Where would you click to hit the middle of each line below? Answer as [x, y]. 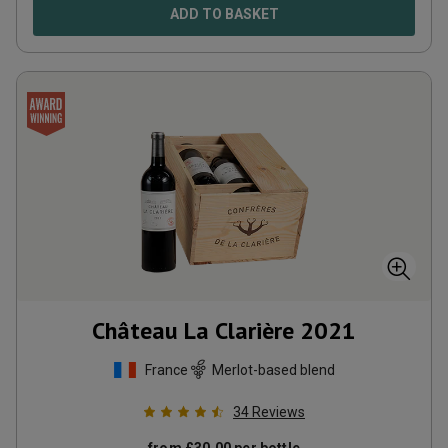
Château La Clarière [193, 330]
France [166, 369]
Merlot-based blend [273, 369]
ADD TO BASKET [224, 14]
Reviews [278, 412]
